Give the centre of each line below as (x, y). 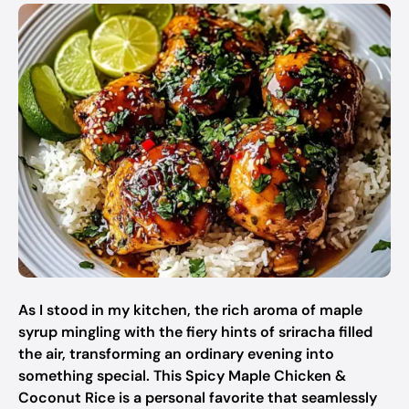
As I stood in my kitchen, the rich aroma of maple (190, 310)
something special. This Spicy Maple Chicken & (182, 376)
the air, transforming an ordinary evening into (176, 354)
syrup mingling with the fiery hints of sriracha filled (195, 332)
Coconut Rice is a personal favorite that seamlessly (198, 398)
